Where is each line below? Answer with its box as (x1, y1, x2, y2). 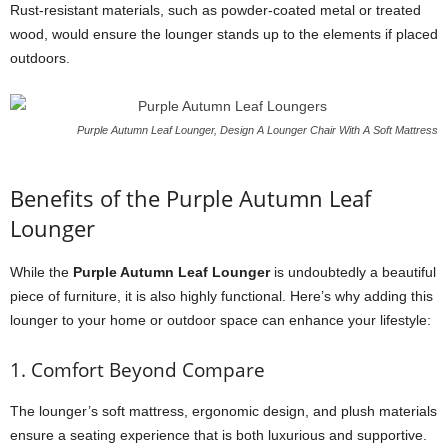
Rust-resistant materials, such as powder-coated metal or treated (10, 2, 421, 18)
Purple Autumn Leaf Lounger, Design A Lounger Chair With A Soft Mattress (77, 124, 438, 136)
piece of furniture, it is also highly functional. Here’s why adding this (10, 288, 433, 304)
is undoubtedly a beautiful (270, 264, 436, 280)
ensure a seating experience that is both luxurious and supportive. (10, 427, 427, 443)
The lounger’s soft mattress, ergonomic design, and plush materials (10, 403, 437, 419)
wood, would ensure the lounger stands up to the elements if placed (10, 26, 438, 42)
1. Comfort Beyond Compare (10, 357, 265, 383)
